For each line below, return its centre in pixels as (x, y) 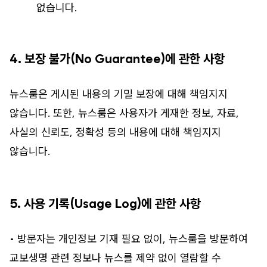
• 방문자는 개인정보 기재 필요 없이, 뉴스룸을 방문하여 (129, 239)
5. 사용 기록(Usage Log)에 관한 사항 (105, 204)
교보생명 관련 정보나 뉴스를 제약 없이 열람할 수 (115, 258)
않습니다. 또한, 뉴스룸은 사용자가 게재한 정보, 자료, (124, 113)
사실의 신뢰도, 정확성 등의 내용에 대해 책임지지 (115, 132)
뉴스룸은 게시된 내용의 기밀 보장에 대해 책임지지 (119, 94)
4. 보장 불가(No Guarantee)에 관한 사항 (117, 59)
